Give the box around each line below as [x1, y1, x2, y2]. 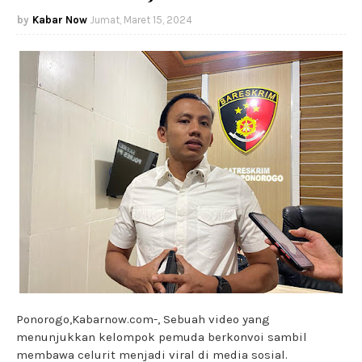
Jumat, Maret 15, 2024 [90, 14, 192, 27]
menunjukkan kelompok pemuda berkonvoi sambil [16, 330, 307, 345]
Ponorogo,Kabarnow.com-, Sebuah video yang [16, 312, 270, 327]
